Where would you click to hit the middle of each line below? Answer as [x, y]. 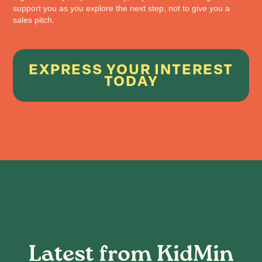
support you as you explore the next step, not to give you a [122, 8]
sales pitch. [34, 20]
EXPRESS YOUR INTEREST [131, 69]
